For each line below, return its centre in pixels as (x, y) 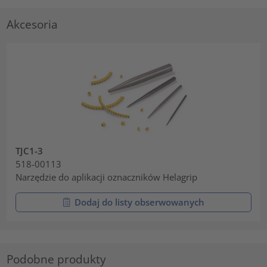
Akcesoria (32, 24)
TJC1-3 (30, 151)
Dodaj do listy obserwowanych (139, 202)
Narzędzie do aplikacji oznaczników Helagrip (107, 177)
